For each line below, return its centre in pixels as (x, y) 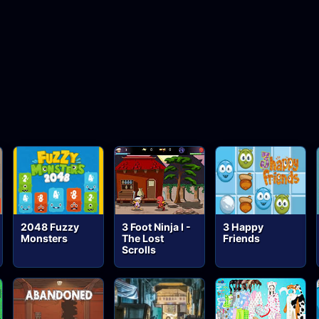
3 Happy (244, 226)
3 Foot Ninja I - (157, 226)
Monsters (45, 238)
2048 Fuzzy (50, 226)
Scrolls (139, 249)
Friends (242, 238)
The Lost (143, 238)
